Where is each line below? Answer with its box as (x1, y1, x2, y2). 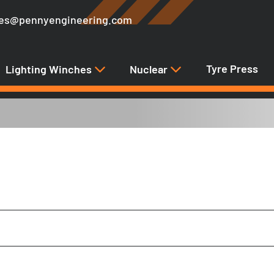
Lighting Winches (5, 62, 94, 76)
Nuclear (130, 62, 171, 76)
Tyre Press (206, 61, 259, 75)
